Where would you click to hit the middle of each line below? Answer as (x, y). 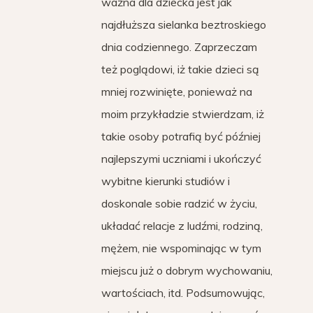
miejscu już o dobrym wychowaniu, (187, 270)
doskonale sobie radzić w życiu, (179, 203)
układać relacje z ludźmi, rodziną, (182, 226)
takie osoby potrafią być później (181, 136)
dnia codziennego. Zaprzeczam (179, 47)
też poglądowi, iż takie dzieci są (180, 69)
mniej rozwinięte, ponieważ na (177, 92)
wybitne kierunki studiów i (166, 181)
